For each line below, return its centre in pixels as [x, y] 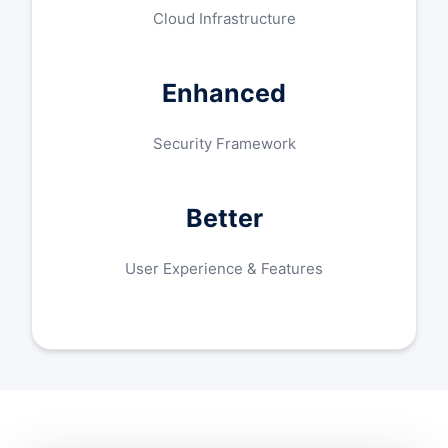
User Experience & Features [224, 268]
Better [224, 218]
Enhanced [224, 93]
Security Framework [224, 143]
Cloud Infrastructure [224, 18]
